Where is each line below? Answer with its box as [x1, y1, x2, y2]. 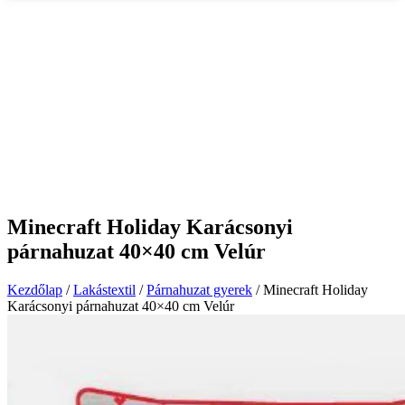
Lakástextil [73, 281, 136, 297]
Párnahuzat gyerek [146, 281, 252, 297]
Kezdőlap [7, 281, 62, 297]
